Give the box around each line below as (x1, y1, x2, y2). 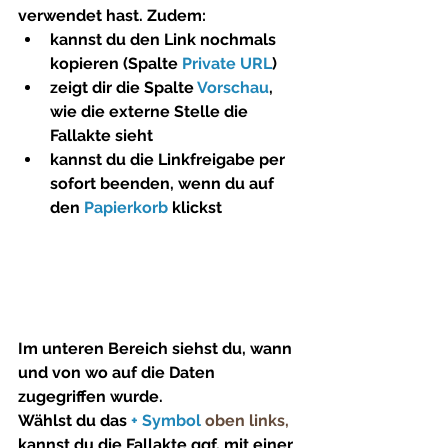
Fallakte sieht (50, 125, 153, 145)
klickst (168, 197, 222, 217)
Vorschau (197, 77, 269, 97)
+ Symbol (131, 411, 205, 431)
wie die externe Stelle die (50, 101, 252, 121)
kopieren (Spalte (50, 53, 182, 73)
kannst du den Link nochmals (50, 29, 280, 49)
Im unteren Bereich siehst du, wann (18, 339, 296, 359)
